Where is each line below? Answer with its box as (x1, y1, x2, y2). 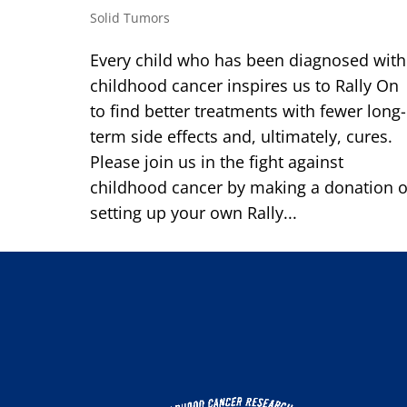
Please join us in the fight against (89, 151, 343, 174)
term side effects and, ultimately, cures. (89, 125, 392, 148)
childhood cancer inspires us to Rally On (89, 74, 399, 97)
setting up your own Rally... (89, 202, 297, 224)
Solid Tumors (89, 9, 170, 27)
